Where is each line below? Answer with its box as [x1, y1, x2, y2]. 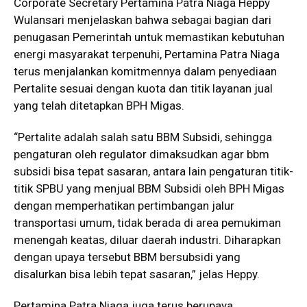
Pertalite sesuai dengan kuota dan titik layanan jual [14, 81, 273, 95]
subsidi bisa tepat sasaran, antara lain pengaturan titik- [14, 164, 293, 178]
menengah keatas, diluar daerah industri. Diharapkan [14, 232, 281, 247]
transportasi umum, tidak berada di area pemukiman [14, 215, 281, 230]
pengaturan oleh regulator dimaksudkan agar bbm [14, 147, 269, 161]
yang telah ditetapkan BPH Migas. [14, 98, 184, 112]
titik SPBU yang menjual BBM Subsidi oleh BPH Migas [14, 181, 284, 195]
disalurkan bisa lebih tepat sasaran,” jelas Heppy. [14, 267, 260, 281]
